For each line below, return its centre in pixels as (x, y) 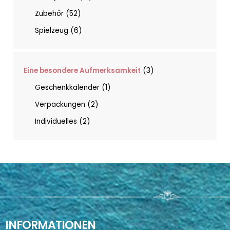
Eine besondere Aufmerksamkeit (82, 70)
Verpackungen (60, 104)
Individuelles (56, 121)
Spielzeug (52, 30)
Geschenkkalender (68, 87)
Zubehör (50, 13)
